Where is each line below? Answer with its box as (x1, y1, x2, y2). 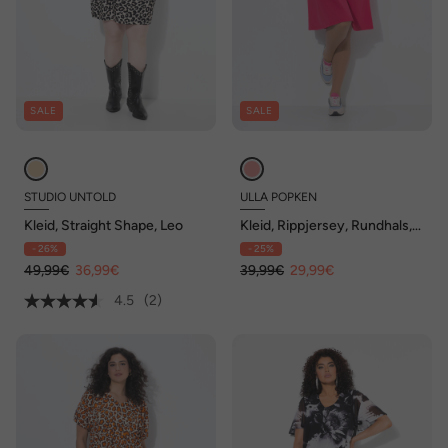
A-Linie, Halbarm (240, 232, 344, 249)
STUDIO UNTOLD (24, 190, 116, 204)
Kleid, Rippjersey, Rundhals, (240, 217, 412, 234)
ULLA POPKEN (240, 190, 317, 204)
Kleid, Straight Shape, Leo (24, 217, 183, 234)
